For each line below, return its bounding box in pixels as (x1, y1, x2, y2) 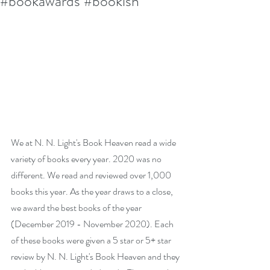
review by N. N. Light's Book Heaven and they (11, 249, 181, 263)
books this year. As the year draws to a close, (11, 184, 175, 198)
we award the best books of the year (11, 200, 143, 215)
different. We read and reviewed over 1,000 (11, 168, 173, 182)
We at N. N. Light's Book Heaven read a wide (11, 135, 178, 149)
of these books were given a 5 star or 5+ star (11, 233, 173, 247)
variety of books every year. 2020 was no (11, 151, 163, 166)
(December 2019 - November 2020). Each (11, 216, 175, 231)
